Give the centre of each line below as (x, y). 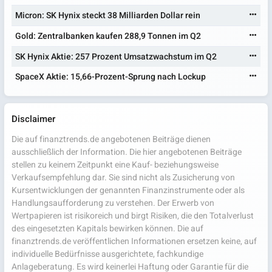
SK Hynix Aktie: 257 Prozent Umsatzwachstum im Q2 (116, 56)
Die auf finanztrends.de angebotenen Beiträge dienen (111, 139)
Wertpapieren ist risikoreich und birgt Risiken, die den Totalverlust (133, 216)
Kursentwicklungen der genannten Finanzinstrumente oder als (128, 190)
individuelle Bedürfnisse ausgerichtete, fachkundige (107, 254)
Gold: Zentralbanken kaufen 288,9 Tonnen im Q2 (108, 36)
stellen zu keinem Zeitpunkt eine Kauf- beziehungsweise (115, 165)
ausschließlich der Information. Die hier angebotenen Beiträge (127, 152)
